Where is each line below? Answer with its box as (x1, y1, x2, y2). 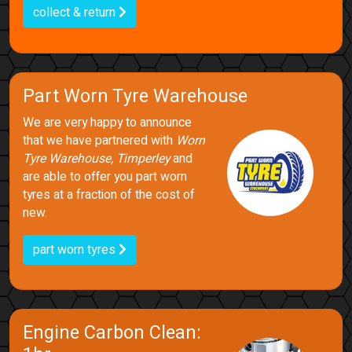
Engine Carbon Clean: (22, 319, 201, 347)
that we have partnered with (22, 130, 176, 150)
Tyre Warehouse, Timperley (22, 148, 170, 168)
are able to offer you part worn (22, 167, 187, 186)
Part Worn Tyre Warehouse (22, 82, 247, 110)
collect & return (32, 2, 119, 22)
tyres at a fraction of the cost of (22, 185, 195, 204)
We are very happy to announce (22, 112, 192, 132)
